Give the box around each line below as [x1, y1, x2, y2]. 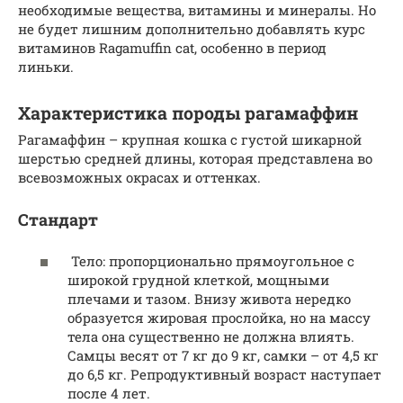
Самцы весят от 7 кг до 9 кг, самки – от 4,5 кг [67, 345, 379, 364]
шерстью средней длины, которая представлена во [18, 149, 372, 168]
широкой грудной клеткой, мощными [67, 270, 329, 289]
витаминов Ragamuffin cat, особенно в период [18, 39, 327, 58]
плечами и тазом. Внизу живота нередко [67, 289, 351, 308]
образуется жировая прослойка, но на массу [67, 308, 371, 327]
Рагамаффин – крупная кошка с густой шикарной [18, 130, 362, 149]
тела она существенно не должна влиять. [67, 327, 354, 345]
